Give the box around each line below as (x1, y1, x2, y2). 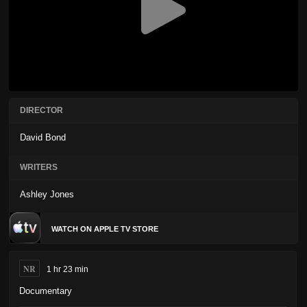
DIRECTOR (20, 106, 63, 116)
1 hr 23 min (47, 265, 88, 275)
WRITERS (20, 162, 58, 173)
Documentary (19, 286, 72, 297)
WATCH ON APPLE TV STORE (51, 224, 158, 233)
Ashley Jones (20, 189, 74, 200)
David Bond (20, 132, 66, 143)
